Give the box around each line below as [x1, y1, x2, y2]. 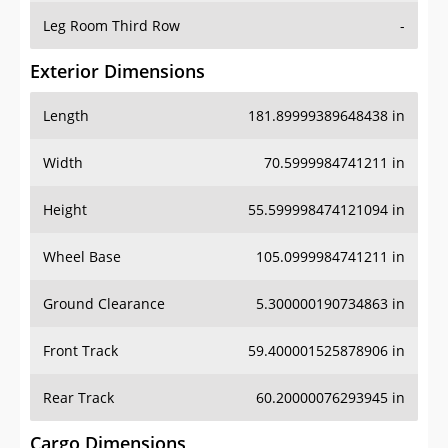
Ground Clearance [43, 294, 165, 314]
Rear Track [43, 388, 114, 408]
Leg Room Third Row [43, 16, 180, 36]
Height [43, 200, 87, 220]
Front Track [43, 341, 118, 361]
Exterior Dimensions [30, 59, 205, 84]
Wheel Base [43, 247, 121, 267]
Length [43, 106, 89, 126]
